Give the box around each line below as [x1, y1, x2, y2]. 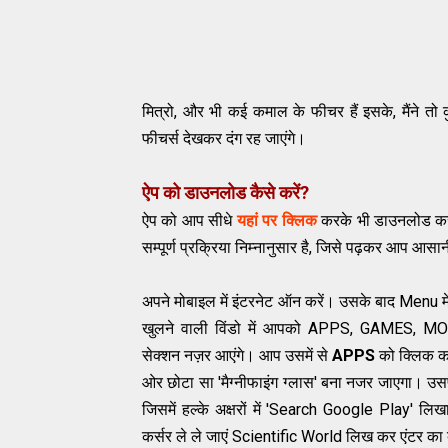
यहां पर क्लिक [236, 211, 317, 231]
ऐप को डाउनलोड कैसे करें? [142, 182, 313, 204]
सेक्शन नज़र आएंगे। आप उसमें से [142, 346, 332, 366]
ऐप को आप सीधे [142, 211, 237, 231]
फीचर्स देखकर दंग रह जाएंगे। [142, 129, 306, 149]
